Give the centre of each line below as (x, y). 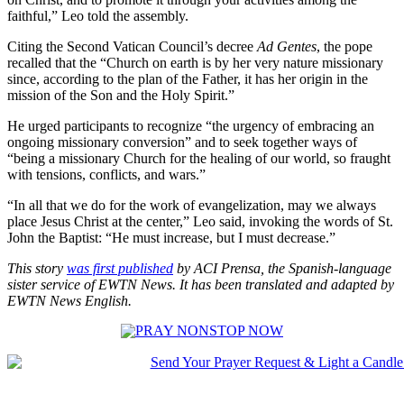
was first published (120, 268)
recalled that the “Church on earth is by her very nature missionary (195, 62)
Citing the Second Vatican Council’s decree (132, 46)
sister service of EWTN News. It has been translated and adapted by (201, 284)
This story (37, 268)
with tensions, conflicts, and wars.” (106, 174)
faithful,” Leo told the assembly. (98, 15)
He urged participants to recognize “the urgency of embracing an (191, 125)
